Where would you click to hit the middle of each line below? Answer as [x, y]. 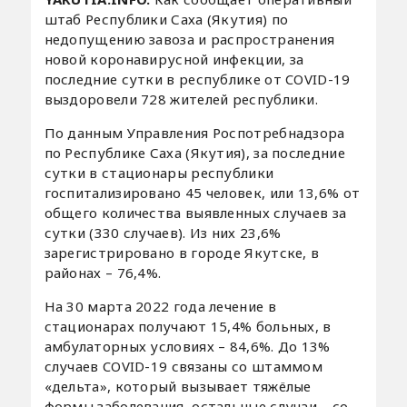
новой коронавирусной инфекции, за [174, 59]
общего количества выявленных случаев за [195, 212]
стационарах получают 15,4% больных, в [188, 326]
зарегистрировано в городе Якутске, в [182, 252]
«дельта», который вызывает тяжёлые [178, 386]
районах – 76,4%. [103, 272]
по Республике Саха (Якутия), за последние [194, 152]
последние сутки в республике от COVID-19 [197, 79]
